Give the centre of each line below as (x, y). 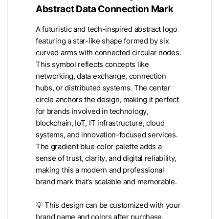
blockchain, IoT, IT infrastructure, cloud (100, 123)
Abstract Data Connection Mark (105, 9)
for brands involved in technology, (92, 111)
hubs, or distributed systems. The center (103, 88)
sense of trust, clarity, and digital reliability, (106, 158)
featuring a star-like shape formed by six (102, 41)
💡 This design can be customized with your (108, 205)
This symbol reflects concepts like (92, 64)
